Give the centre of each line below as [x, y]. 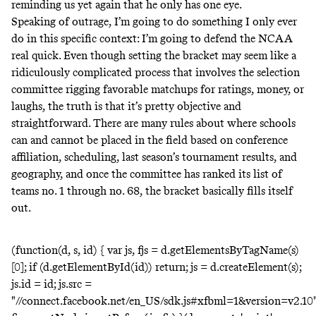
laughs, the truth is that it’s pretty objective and [126, 106]
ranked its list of [242, 174]
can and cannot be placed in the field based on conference [150, 140]
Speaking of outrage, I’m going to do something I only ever [154, 21]
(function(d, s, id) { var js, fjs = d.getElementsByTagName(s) [155, 250]
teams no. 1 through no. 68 [75, 190]
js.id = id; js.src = [51, 284]
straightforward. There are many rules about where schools [153, 123]
